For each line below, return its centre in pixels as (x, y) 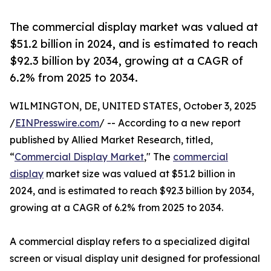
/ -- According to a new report (170, 123)
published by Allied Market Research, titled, (111, 140)
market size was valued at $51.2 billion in (139, 174)
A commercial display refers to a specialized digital (130, 242)
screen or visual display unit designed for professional (135, 259)
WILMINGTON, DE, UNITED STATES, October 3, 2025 (133, 106)
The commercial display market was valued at (134, 27)
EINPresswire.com (57, 123)
